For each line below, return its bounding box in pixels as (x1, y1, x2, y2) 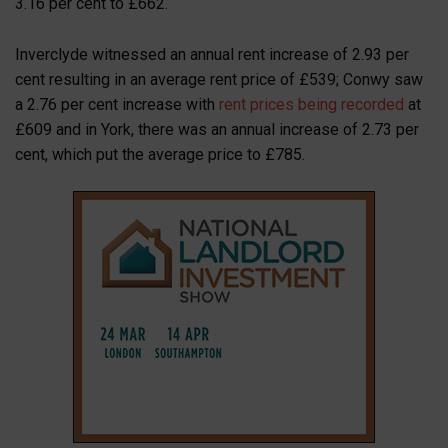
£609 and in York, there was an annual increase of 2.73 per (15, 119, 419, 139)
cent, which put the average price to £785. (15, 144, 305, 164)
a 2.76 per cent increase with (15, 94, 215, 114)
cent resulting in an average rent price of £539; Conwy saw (15, 69, 423, 89)
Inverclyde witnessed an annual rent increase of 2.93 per (15, 44, 409, 64)
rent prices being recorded (215, 94, 404, 114)
